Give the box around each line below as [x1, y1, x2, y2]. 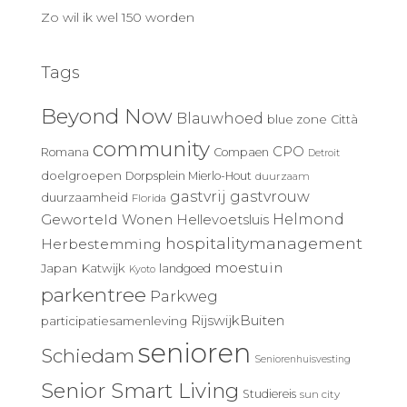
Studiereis [243, 386, 296, 401]
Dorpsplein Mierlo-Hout [125, 168, 252, 183]
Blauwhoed [176, 109, 263, 127]
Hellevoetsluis [176, 211, 269, 228]
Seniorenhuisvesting [254, 352, 351, 365]
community [93, 135, 210, 162]
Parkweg [150, 286, 218, 305]
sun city [300, 387, 340, 401]
